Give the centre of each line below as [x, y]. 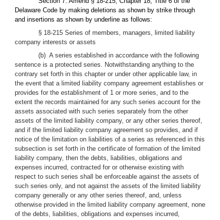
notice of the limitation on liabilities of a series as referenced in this [110, 139]
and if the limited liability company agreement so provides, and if [106, 130]
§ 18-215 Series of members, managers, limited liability [117, 33]
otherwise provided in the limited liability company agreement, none [110, 205]
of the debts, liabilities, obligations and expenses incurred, [97, 214]
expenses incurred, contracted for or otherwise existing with [99, 167]
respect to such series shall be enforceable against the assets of [107, 177]
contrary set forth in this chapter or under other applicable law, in [106, 74]
